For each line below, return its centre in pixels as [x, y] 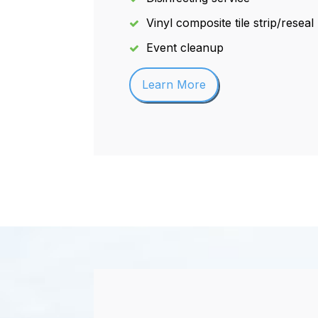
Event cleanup [185, 48]
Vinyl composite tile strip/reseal [230, 23]
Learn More [174, 84]
